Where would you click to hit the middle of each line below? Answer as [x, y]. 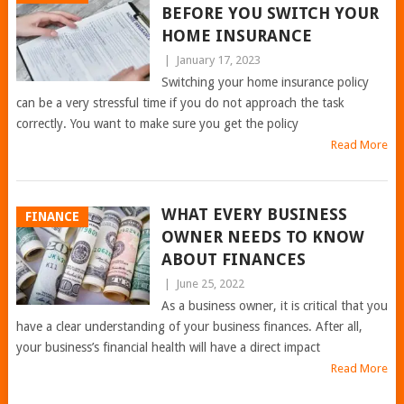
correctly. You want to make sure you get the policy [157, 124]
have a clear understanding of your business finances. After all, [189, 326]
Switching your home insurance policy [265, 82]
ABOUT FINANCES [233, 259]
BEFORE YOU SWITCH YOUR [270, 13]
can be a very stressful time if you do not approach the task [180, 103]
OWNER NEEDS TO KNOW [262, 237]
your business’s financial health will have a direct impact [168, 347]
